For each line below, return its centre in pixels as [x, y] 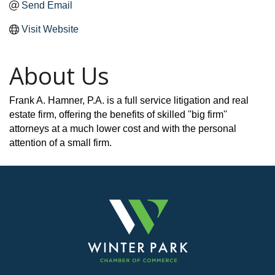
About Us [59, 76]
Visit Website [50, 29]
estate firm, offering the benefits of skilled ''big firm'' [118, 115]
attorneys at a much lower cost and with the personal [123, 129]
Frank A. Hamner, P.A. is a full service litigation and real [129, 101]
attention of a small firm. [60, 143]
